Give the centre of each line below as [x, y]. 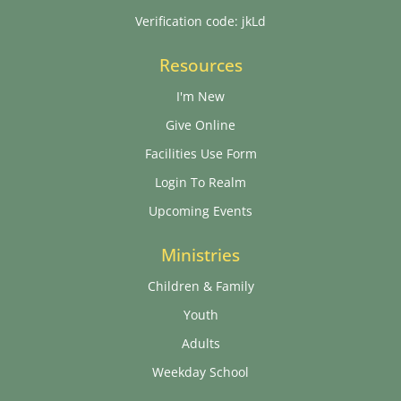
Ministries [200, 256]
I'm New [200, 97]
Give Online [200, 125]
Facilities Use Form [200, 154]
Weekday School [200, 372]
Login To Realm [200, 183]
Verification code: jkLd [200, 21]
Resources [200, 66]
